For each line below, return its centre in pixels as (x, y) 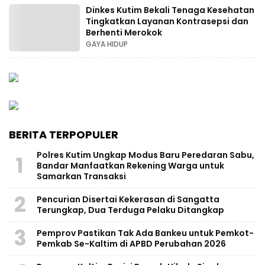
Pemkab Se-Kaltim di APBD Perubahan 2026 (131, 243)
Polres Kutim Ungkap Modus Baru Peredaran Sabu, (146, 155)
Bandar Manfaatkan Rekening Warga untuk (130, 165)
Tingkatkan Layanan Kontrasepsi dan (167, 22)
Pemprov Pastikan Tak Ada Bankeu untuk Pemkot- (145, 233)
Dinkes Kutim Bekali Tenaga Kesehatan (170, 10)
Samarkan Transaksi (81, 176)
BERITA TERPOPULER (64, 134)
